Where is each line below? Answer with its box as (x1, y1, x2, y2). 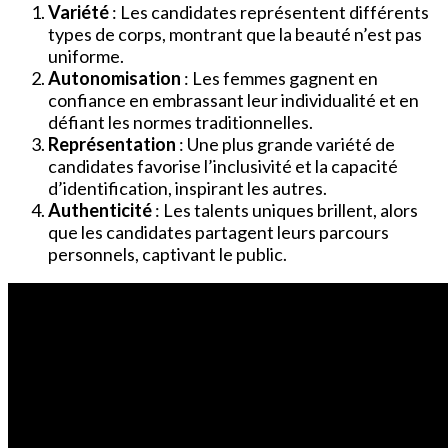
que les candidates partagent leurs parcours (48, 221, 389, 244)
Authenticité (48, 199, 155, 222)
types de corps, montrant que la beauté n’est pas (48, 23, 422, 46)
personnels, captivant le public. (48, 243, 287, 266)
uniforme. (48, 45, 124, 68)
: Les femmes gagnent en (184, 67, 378, 90)
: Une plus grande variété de (179, 133, 395, 156)
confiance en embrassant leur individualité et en (48, 89, 419, 112)
